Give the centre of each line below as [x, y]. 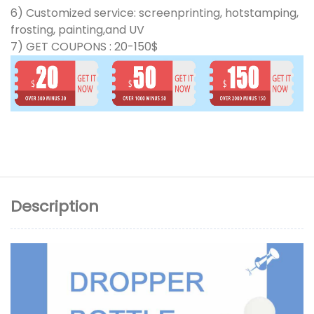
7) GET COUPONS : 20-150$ [84, 46]
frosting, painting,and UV [79, 29]
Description [55, 207]
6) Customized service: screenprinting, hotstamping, [155, 13]
